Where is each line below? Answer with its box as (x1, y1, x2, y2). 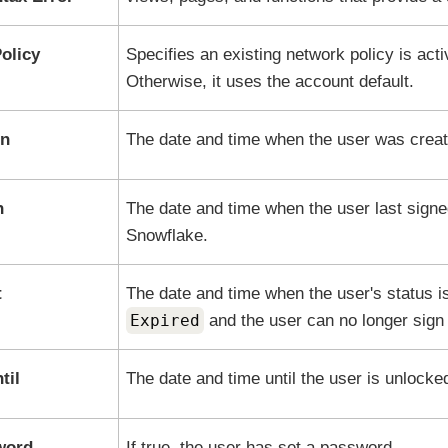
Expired (129, 311, 200, 330)
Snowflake (125, 226, 203, 245)
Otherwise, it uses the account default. (125, 72, 414, 91)
